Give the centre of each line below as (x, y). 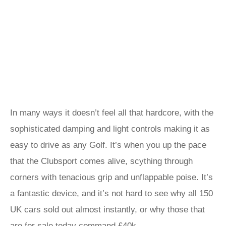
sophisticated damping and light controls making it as (110, 129)
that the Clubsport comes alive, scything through (101, 161)
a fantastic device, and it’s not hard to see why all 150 (111, 193)
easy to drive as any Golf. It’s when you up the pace (108, 145)
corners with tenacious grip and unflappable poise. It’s (111, 177)
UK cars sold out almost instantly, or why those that (107, 210)
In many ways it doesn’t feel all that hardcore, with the (112, 113)
